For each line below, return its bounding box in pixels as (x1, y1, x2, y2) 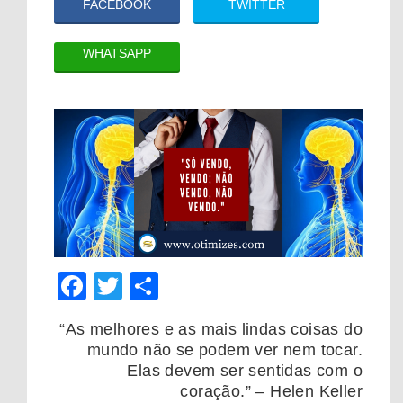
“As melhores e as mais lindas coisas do (55, 320, 363, 339)
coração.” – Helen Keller (180, 382, 363, 401)
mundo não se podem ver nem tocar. (86, 341, 363, 360)
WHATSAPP (83, 46, 151, 61)
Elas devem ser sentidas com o (127, 362, 363, 381)
